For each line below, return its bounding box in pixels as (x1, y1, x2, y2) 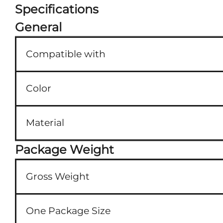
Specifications (15, 1, 99, 16)
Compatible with (26, 48, 106, 60)
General (15, 19, 62, 34)
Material (26, 116, 65, 128)
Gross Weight (26, 170, 90, 182)
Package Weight (15, 142, 114, 157)
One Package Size (26, 205, 111, 217)
